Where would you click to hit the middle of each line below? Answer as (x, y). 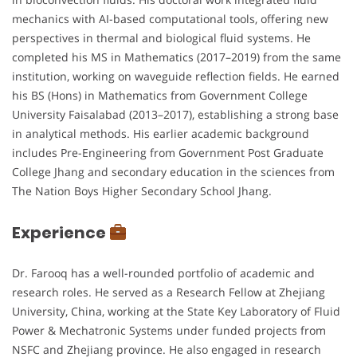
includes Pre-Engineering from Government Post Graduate (168, 153)
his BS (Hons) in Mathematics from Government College (160, 96)
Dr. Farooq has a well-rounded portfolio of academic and (163, 273)
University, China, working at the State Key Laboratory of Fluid (176, 312)
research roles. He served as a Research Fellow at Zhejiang (169, 292)
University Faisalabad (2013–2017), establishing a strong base (175, 115)
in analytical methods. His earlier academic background (161, 134)
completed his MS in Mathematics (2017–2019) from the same (177, 57)
